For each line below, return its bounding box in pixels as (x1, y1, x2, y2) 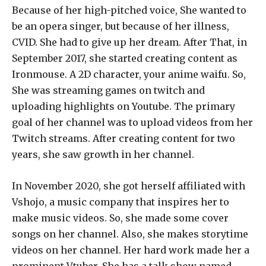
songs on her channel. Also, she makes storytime (12, 227, 248, 240)
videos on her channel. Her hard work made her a (12, 243, 249, 256)
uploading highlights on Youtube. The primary (12, 100, 235, 112)
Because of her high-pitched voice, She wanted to (12, 4, 246, 16)
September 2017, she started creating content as (12, 52, 237, 64)
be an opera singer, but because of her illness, (12, 20, 229, 32)
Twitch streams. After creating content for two (12, 132, 235, 144)
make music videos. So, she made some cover (12, 211, 229, 224)
